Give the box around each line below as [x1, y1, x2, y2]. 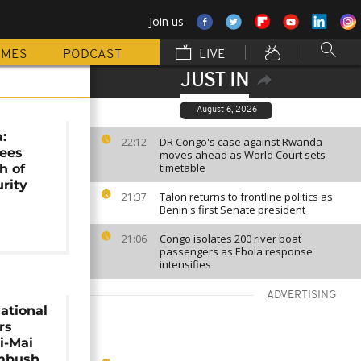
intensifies [160, 257, 211, 272]
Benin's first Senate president [160, 202, 305, 217]
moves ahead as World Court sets [160, 147, 326, 162]
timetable [160, 160, 205, 175]
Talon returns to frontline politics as [160, 189, 333, 204]
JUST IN [180, 72, 249, 91]
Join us [149, 14, 184, 29]
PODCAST [63, 48, 122, 61]
